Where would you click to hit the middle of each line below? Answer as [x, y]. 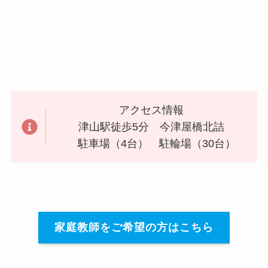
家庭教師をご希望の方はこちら [134, 228]
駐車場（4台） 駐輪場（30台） [152, 144]
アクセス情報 [152, 110]
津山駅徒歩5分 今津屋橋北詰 [152, 127]
